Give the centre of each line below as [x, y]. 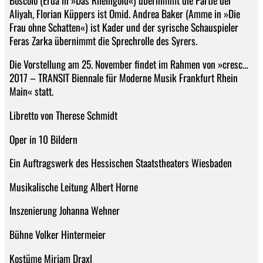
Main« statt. [31, 91]
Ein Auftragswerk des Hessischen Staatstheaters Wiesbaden [121, 163]
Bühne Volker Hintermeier [58, 234]
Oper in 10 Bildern [43, 139]
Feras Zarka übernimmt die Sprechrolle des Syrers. [103, 40]
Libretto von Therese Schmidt [63, 115]
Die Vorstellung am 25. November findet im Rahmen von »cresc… [129, 64]
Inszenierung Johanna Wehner [65, 210]
